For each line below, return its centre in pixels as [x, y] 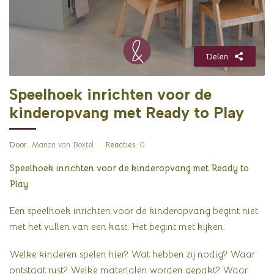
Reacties [120, 145]
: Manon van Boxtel [60, 145]
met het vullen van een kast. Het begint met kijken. [117, 227]
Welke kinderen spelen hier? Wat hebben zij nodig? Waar [132, 254]
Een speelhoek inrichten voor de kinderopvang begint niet [134, 211]
